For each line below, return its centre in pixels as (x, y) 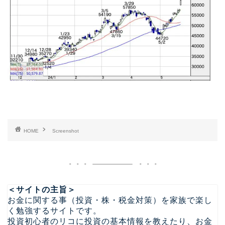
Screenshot (66, 131)
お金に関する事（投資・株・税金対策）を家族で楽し (110, 200)
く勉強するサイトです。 (54, 210)
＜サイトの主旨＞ (42, 189)
